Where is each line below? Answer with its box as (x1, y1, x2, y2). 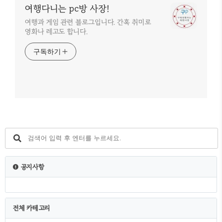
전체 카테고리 (13, 204, 50, 212)
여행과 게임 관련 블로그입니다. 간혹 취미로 (25, 18, 151, 26)
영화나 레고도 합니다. (25, 27, 88, 36)
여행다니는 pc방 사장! (25, 3, 110, 14)
